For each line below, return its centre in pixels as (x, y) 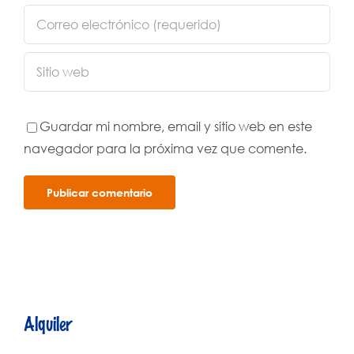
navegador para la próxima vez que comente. (165, 148)
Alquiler (48, 322)
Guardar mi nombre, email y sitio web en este (176, 126)
